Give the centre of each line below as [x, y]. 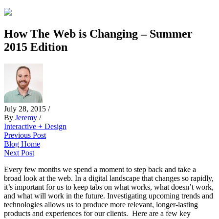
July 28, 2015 [26, 109]
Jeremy [26, 117]
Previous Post [25, 135]
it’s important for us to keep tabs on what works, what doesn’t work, [109, 187]
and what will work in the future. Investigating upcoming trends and [109, 196]
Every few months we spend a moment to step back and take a [100, 169]
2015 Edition [36, 47]
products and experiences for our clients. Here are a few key [97, 213]
